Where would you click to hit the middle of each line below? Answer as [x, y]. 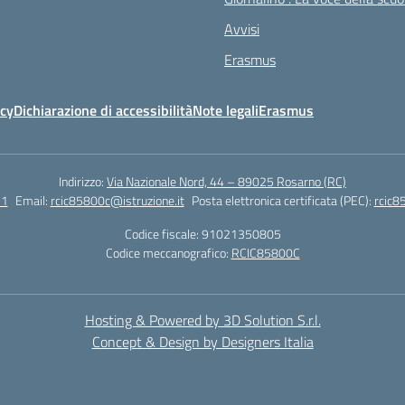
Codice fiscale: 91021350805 [202, 234]
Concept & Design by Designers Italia [202, 342]
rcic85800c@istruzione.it [117, 200]
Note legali [226, 110]
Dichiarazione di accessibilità [103, 110]
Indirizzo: [83, 181]
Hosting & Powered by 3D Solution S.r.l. [202, 320]
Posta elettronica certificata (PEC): [283, 200]
